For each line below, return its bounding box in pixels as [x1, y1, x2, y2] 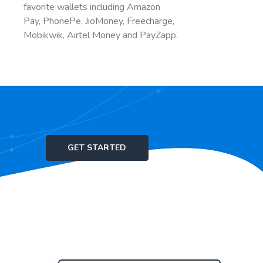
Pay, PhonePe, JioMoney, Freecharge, [23, 15, 174, 28]
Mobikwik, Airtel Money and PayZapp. [23, 29, 178, 42]
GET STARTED [68, 142, 127, 154]
